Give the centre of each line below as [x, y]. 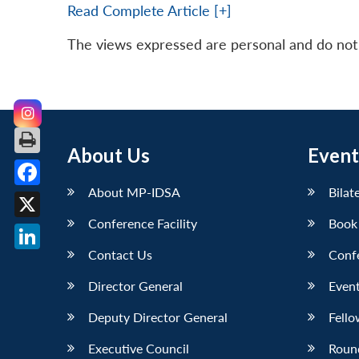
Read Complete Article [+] [149, 11]
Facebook [58, 197]
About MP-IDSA [134, 192]
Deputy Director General [158, 317]
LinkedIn [54, 261]
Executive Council [139, 348]
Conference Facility [143, 223]
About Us [109, 155]
